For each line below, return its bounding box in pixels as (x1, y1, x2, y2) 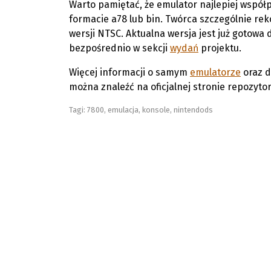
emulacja (108, 105, 139, 114)
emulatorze (190, 67, 241, 78)
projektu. (198, 42, 241, 54)
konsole (142, 105, 170, 114)
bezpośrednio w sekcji (69, 42, 170, 54)
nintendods (174, 105, 213, 114)
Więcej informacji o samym (69, 67, 190, 78)
